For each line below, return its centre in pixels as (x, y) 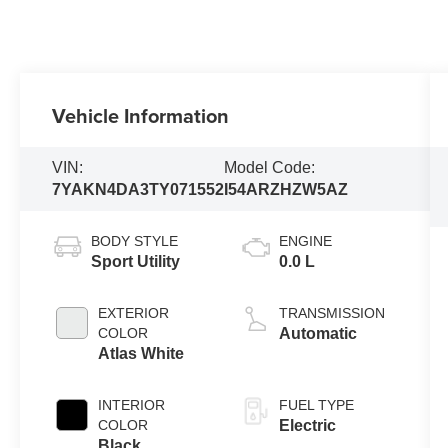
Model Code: (270, 168)
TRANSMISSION (331, 313)
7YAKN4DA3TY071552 (138, 190)
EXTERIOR (134, 313)
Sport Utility (136, 262)
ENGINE (305, 241)
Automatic (317, 334)
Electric (307, 426)
